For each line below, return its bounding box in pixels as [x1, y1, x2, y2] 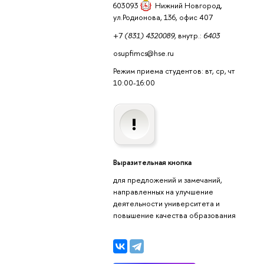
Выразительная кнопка [113, 156, 192, 167]
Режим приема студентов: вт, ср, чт [113, 65, 235, 77]
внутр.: [176, 29, 203, 41]
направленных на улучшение [113, 186, 213, 197]
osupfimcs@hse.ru [113, 47, 174, 58]
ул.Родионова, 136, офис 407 [113, 12, 213, 23]
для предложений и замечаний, [113, 174, 222, 186]
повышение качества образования [113, 210, 236, 221]
